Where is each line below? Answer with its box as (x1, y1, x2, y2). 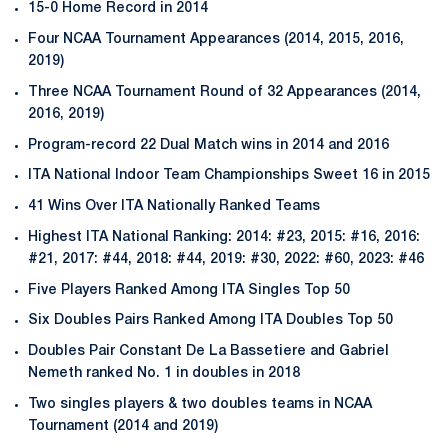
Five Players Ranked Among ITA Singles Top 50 (28, 283, 350, 297)
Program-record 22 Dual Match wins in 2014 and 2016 (28, 138, 389, 152)
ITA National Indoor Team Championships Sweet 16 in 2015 (28, 169, 434, 183)
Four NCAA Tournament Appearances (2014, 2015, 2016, (28, 33, 404, 46)
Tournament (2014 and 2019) (28, 419, 226, 433)
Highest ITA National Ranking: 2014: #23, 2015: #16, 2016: (28, 230, 420, 244)
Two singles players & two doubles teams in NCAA (28, 397, 372, 411)
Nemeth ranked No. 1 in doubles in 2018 (28, 367, 300, 380)
